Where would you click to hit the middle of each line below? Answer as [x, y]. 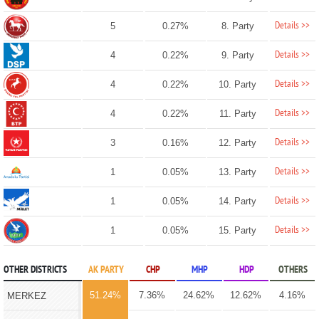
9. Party [237, 55]
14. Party [238, 201]
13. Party [238, 172]
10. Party [238, 84]
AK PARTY [106, 270]
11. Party [237, 113]
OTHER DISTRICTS [35, 270]
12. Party [238, 142]
